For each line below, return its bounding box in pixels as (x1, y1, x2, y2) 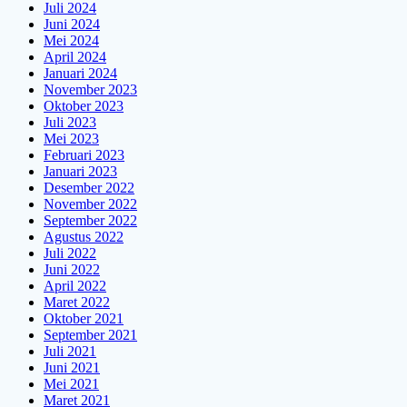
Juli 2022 (44, 245, 96, 262)
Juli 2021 (44, 343, 96, 360)
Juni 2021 (44, 360, 100, 376)
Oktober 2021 (44, 311, 124, 327)
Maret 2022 (44, 294, 110, 311)
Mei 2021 (44, 376, 99, 392)
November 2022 (44, 196, 137, 213)
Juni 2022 (44, 262, 100, 278)
